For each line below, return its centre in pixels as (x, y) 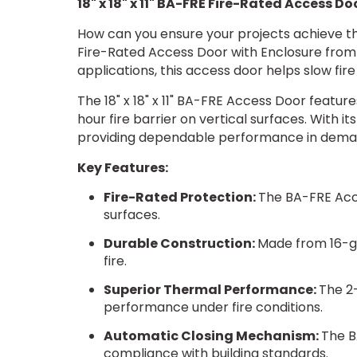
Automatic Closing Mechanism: (212, 336)
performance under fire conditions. (214, 308)
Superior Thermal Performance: (211, 290)
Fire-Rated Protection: (180, 198)
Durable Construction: (180, 244)
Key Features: (123, 168)
